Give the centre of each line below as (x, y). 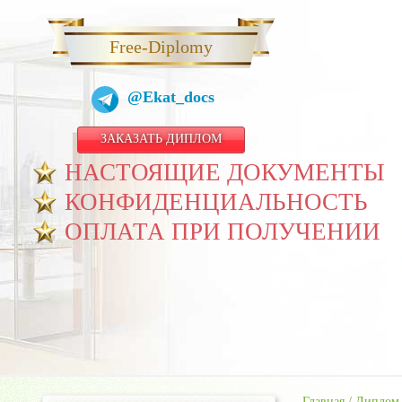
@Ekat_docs (171, 97)
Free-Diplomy (161, 47)
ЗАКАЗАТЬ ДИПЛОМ (161, 139)
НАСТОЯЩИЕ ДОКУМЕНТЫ (225, 172)
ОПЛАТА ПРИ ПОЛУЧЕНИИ (223, 232)
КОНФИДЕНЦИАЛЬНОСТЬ (216, 202)
